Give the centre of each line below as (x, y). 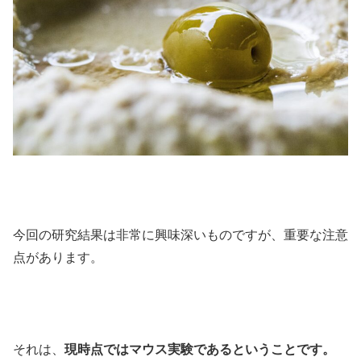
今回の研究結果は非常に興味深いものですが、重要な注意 (180, 235)
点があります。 (58, 258)
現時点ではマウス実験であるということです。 (200, 349)
